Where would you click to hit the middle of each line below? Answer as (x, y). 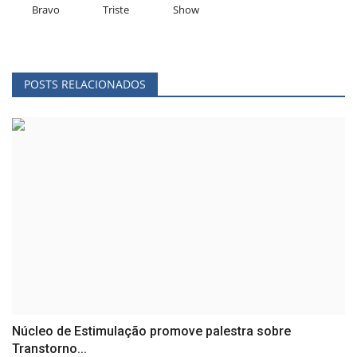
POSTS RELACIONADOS (85, 84)
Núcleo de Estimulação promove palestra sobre (151, 331)
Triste (116, 9)
